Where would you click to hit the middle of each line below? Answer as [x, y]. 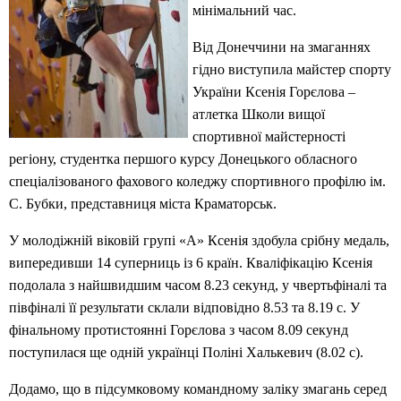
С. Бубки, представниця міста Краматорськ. [143, 204]
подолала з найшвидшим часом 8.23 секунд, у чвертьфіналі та [198, 286]
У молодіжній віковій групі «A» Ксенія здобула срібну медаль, [199, 241]
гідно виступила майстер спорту [292, 70]
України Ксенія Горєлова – [274, 92]
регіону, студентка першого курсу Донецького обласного [183, 159]
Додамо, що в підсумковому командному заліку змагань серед [198, 389]
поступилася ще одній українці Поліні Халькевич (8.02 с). [186, 353]
